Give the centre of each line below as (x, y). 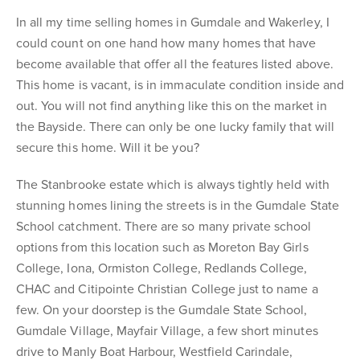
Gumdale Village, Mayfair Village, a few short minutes (167, 331)
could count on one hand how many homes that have (166, 43)
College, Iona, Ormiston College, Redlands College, (162, 268)
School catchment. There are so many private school (164, 227)
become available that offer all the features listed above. (175, 64)
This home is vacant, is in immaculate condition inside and (180, 85)
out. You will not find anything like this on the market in (172, 106)
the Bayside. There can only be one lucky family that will (175, 127)
